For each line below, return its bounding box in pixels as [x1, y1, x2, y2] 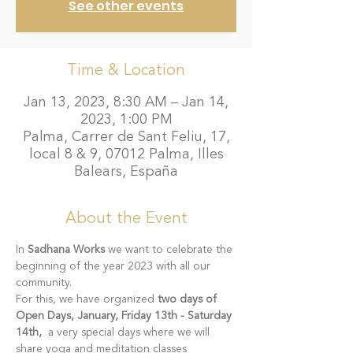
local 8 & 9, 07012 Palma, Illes [28, 147, 224, 162]
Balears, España [74, 165, 178, 179]
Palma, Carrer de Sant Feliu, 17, [22, 130, 230, 144]
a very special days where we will [45, 327, 213, 338]
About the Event [65, 211, 188, 227]
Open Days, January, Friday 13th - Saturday [16, 310, 235, 321]
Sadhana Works [28, 244, 105, 255]
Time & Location [67, 63, 185, 79]
